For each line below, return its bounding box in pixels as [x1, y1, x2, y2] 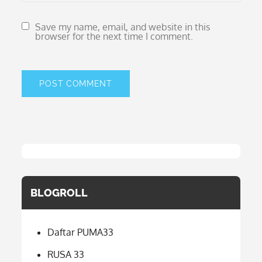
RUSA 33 [47, 249, 85, 260]
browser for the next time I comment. [35, 30, 194, 42]
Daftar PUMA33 [47, 226, 114, 238]
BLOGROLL [30, 187, 88, 199]
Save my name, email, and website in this [35, 21, 211, 33]
